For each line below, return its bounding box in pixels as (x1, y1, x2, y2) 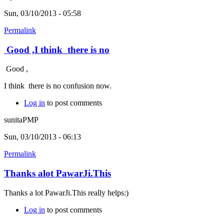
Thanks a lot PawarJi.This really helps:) (4, 188, 128, 197)
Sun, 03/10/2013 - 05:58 (4, 8, 81, 17)
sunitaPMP (4, 115, 38, 124)
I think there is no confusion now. (4, 81, 111, 90)
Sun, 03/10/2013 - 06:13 (4, 132, 81, 141)
